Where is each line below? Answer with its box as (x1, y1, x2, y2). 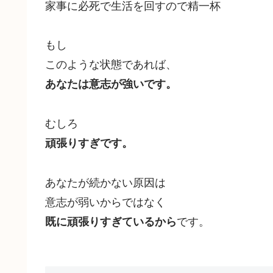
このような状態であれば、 (45, 55, 177, 72)
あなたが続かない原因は (45, 174, 166, 190)
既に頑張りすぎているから (45, 213, 177, 230)
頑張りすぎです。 (45, 135, 133, 151)
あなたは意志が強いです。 (45, 76, 177, 92)
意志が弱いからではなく (45, 193, 166, 210)
